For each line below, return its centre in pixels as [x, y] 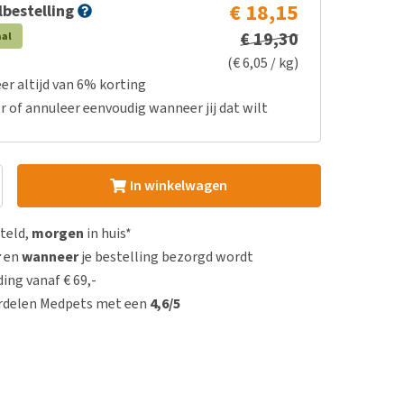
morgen [58, 233]
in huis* [108, 233]
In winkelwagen [178, 185]
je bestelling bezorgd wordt [166, 257]
